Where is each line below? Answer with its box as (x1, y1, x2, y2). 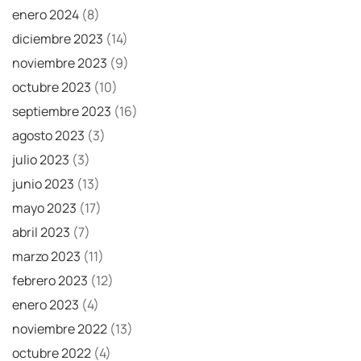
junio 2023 (12, 174, 74, 193)
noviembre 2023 (12, 53, 107, 72)
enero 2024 (12, 5, 79, 23)
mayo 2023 (12, 198, 77, 217)
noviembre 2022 (12, 319, 107, 338)
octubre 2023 (12, 77, 91, 96)
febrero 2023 (12, 271, 88, 289)
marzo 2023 (12, 247, 81, 265)
